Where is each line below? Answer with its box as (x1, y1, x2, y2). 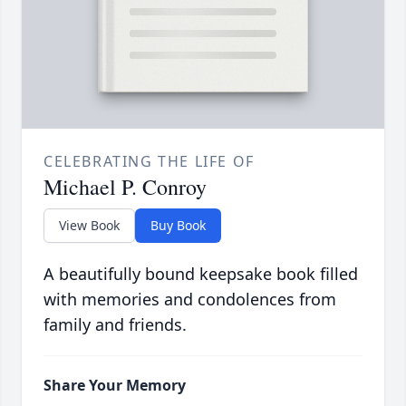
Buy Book (150, 217, 206, 235)
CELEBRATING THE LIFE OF (43, 151, 255, 172)
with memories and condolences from (43, 288, 336, 311)
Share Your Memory (43, 375, 186, 396)
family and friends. (43, 314, 187, 336)
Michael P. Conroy (43, 172, 207, 202)
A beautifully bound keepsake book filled (43, 263, 358, 285)
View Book (59, 217, 120, 235)
